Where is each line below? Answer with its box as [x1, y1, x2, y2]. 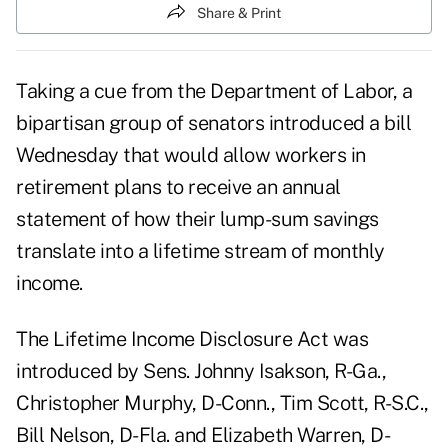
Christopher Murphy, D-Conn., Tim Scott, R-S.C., [16, 391, 429, 416]
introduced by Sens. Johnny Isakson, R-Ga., [16, 359, 386, 384]
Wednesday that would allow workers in [16, 143, 366, 168]
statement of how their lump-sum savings [16, 207, 379, 232]
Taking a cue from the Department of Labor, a [16, 79, 412, 104]
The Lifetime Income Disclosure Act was [16, 327, 368, 352]
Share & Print [197, 4, 281, 21]
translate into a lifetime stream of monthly [16, 239, 385, 264]
